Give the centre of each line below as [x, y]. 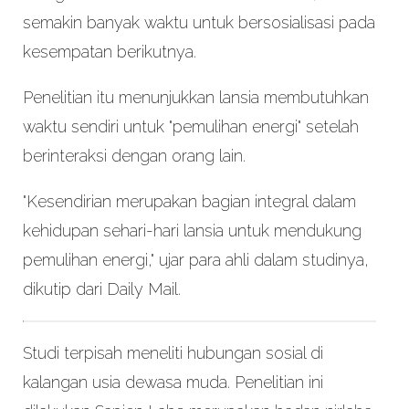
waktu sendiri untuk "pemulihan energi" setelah [190, 127]
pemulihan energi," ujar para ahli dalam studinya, [195, 260]
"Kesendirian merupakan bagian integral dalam [189, 202]
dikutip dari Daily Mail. [101, 289]
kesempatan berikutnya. [111, 52]
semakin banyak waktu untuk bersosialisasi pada [199, 23]
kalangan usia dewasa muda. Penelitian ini [173, 383]
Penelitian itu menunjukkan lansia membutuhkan [195, 98]
